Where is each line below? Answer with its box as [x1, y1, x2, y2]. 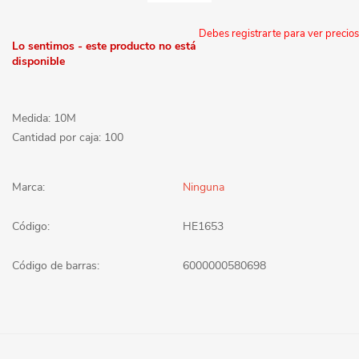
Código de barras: [12, 257, 99, 273]
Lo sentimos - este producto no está [12, 38, 196, 54]
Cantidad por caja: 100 [12, 129, 123, 145]
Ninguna [183, 179, 224, 195]
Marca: [12, 179, 45, 195]
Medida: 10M [12, 110, 76, 126]
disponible [12, 53, 65, 69]
